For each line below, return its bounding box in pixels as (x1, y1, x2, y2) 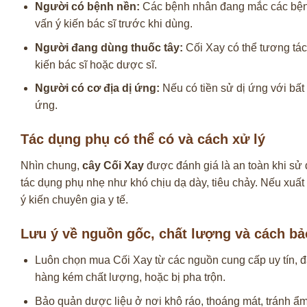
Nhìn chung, (21, 160, 82, 172)
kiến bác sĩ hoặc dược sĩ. (34, 58, 157, 71)
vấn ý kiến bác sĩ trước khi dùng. (34, 18, 193, 30)
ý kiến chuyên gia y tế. (21, 194, 128, 206)
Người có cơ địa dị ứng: (34, 82, 160, 95)
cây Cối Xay (82, 160, 144, 172)
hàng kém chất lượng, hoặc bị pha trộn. (34, 271, 225, 283)
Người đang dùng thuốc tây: (34, 41, 183, 53)
